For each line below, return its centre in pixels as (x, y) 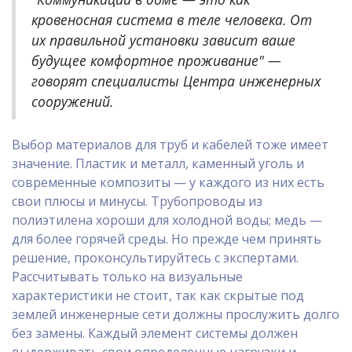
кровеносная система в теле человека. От (172, 20)
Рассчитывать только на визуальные (127, 277)
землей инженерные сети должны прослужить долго (176, 315)
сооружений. (72, 102)
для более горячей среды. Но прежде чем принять (167, 239)
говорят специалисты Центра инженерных (176, 81)
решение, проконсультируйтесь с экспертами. (155, 258)
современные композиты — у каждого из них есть (168, 183)
